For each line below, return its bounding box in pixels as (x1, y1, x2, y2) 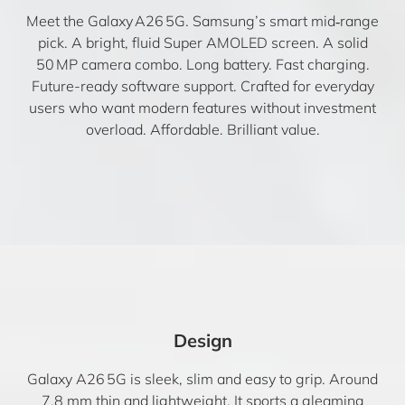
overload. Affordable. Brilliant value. (85, 120, 320, 138)
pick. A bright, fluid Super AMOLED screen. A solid (37, 33, 368, 52)
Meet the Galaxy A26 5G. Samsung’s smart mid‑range (26, 12, 379, 30)
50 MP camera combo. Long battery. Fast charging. (35, 55, 370, 73)
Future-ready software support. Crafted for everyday (31, 77, 374, 95)
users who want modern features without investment (29, 99, 376, 117)
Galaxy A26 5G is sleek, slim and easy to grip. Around (27, 370, 378, 388)
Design (173, 329, 232, 352)
